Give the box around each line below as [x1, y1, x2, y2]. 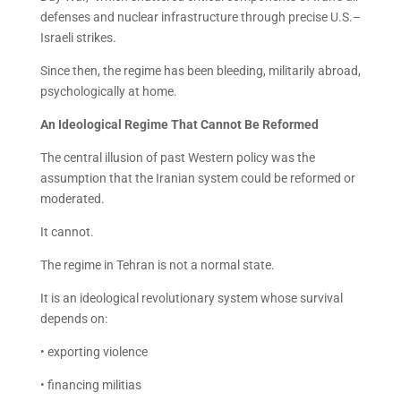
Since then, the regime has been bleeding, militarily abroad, [39, 64, 361, 78]
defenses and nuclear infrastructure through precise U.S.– [39, 10, 361, 24]
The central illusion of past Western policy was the [39, 150, 315, 165]
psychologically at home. [39, 84, 177, 98]
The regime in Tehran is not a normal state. [39, 258, 275, 272]
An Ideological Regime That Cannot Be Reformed [39, 117, 319, 132]
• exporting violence [39, 345, 148, 359]
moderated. [39, 192, 105, 206]
